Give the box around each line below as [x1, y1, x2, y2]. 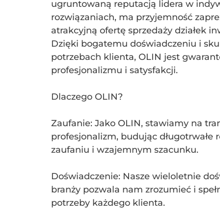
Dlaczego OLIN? [51, 91, 123, 102]
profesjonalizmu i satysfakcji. [51, 65, 178, 76]
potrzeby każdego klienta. [51, 197, 165, 208]
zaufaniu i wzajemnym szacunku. [51, 144, 198, 155]
